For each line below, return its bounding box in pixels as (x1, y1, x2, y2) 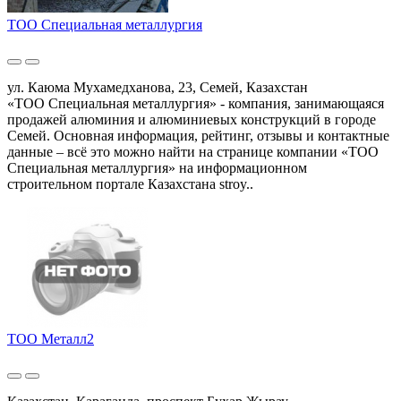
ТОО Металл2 (7, 330, 94, 346)
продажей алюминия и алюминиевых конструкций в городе (7, 111, 376, 127)
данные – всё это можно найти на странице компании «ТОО (7, 143, 379, 159)
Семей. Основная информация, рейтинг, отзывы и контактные (7, 127, 389, 143)
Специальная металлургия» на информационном (7, 159, 307, 175)
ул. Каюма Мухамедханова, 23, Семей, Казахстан (7, 79, 308, 95)
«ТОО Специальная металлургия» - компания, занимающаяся (7, 95, 384, 111)
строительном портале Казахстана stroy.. (7, 175, 253, 192)
